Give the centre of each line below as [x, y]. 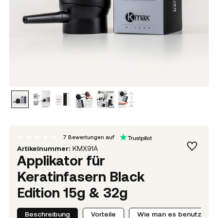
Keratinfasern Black [81, 176]
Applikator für [61, 160]
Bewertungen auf [91, 137]
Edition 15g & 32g [72, 192]
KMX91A [85, 148]
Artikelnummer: [44, 148]
